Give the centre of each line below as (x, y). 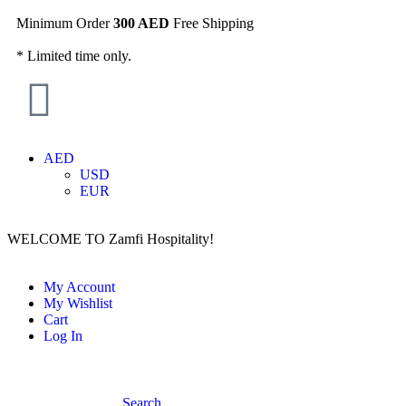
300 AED (141, 23)
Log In (63, 336)
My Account (79, 287)
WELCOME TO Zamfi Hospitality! (111, 239)
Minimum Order (65, 23)
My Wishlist (78, 303)
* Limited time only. (74, 56)
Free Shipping (212, 23)
